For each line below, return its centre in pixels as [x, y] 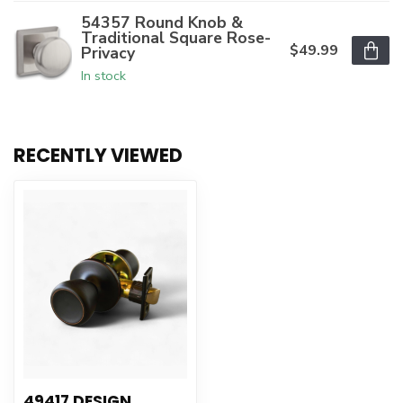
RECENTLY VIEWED [98, 156]
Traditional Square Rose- [176, 38]
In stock [103, 76]
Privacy [108, 54]
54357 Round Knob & [162, 23]
